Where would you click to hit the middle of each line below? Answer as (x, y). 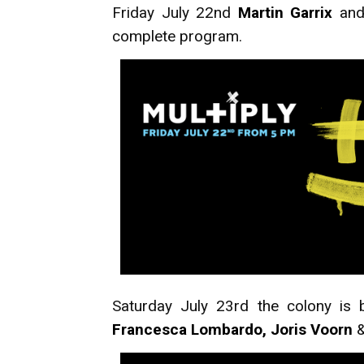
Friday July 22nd (175, 12)
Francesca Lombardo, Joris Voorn (232, 329)
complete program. (177, 36)
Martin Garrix (285, 12)
